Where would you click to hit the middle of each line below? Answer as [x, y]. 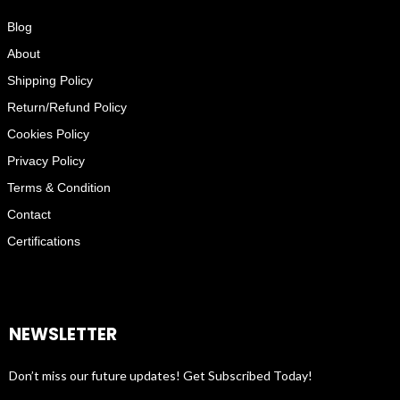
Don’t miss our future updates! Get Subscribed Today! [161, 376]
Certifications [43, 242]
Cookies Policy [48, 134]
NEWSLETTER [63, 335]
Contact [29, 215]
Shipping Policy [50, 81]
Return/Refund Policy [67, 108]
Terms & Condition [58, 188]
